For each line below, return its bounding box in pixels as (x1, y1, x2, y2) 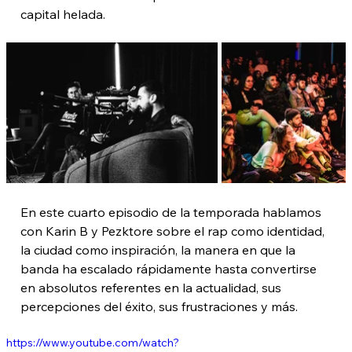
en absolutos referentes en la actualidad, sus (20, 279, 284, 295)
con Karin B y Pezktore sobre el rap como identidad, (20, 222, 328, 239)
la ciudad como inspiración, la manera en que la (20, 241, 299, 258)
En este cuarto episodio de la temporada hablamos (20, 203, 324, 220)
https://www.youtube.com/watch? (6, 335, 179, 350)
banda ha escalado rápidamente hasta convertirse (20, 260, 320, 277)
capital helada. (20, 5, 105, 22)
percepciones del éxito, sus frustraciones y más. (20, 298, 298, 314)
